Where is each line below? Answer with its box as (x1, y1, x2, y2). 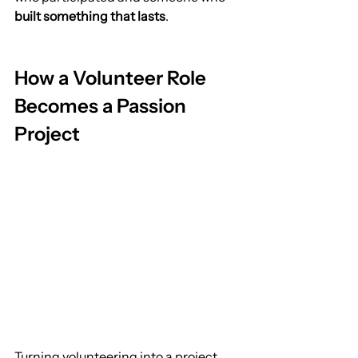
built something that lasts (14, 8, 165, 25)
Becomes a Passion (14, 94, 190, 118)
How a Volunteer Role (14, 66, 210, 90)
